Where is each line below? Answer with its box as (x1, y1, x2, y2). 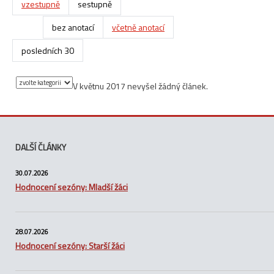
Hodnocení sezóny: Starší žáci (15, 239, 125, 252)
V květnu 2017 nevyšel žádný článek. (73, 79, 208, 92)
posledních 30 (21, 43, 74, 57)
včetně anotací (112, 20, 165, 34)
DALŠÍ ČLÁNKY (15, 140, 66, 154)
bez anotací (52, 20, 94, 34)
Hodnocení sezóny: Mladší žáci (15, 180, 128, 193)
